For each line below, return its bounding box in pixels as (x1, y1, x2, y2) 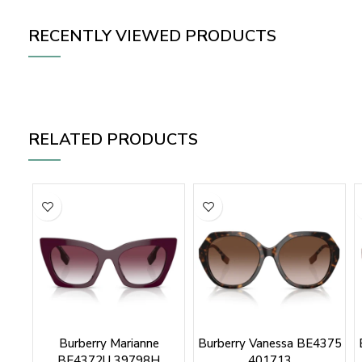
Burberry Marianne (58, 335, 159, 352)
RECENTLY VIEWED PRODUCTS (28, 25, 276, 48)
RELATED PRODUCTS (28, 128, 198, 151)
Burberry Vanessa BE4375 (197, 335, 342, 352)
